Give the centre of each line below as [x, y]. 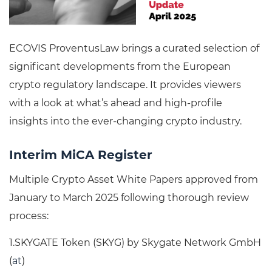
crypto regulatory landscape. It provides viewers [125, 85]
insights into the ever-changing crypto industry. [125, 121]
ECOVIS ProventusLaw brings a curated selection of [134, 49]
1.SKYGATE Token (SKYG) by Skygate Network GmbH [135, 243]
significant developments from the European [120, 67]
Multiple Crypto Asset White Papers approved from [134, 180]
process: [29, 216]
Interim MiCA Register [81, 155]
